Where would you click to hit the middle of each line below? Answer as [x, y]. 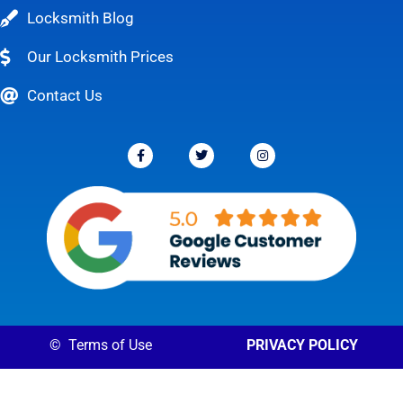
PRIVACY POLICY [302, 345]
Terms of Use [110, 345]
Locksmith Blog [81, 18]
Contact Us [65, 96]
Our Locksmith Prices [100, 57]
